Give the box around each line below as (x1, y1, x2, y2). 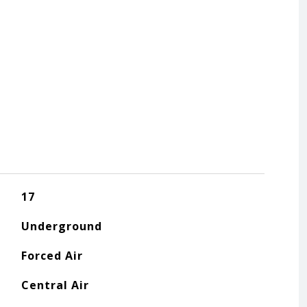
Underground (21, 219, 102, 234)
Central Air (21, 278, 89, 293)
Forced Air (21, 248, 83, 263)
